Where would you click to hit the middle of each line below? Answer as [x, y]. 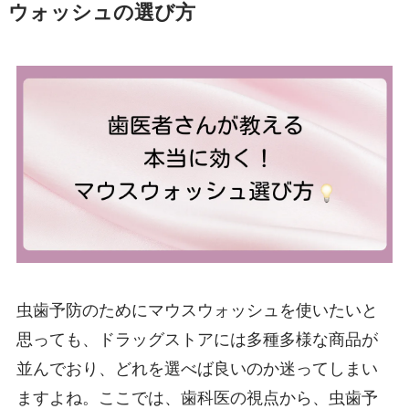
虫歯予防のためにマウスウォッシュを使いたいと [197, 310]
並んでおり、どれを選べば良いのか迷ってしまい [197, 368]
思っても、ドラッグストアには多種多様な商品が [197, 339]
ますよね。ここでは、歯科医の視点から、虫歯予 [197, 398]
